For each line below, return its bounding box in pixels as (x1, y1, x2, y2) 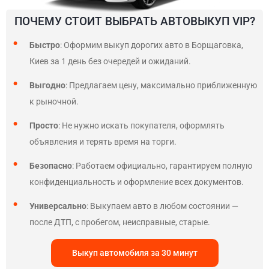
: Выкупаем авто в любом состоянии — (86, 201, 238, 211)
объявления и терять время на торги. (29, 137, 177, 147)
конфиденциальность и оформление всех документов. (29, 177, 244, 187)
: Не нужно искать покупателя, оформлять (58, 121, 225, 130)
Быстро (29, 40, 60, 50)
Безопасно (29, 161, 72, 171)
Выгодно (29, 80, 65, 90)
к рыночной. (29, 97, 80, 106)
